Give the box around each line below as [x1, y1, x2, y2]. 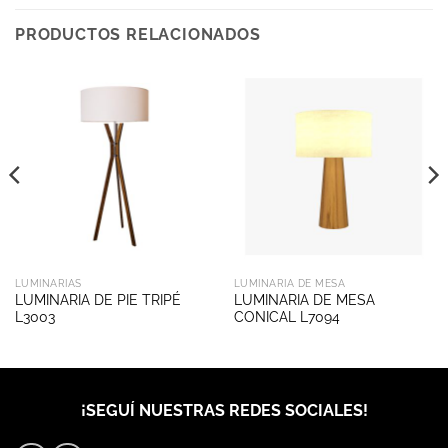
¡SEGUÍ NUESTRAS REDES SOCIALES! [80, 400, 368, 420]
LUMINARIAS [14, 276, 82, 289]
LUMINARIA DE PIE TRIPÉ [14, 291, 181, 308]
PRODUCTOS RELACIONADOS [15, 24, 261, 44]
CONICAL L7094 [233, 308, 340, 325]
